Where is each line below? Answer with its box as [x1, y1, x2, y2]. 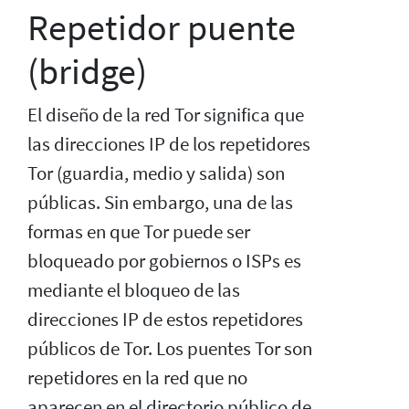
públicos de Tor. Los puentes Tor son [27, 336, 312, 361]
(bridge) [27, 47, 147, 94]
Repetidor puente [27, 4, 296, 50]
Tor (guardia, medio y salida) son [27, 161, 285, 185]
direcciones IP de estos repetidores [27, 307, 303, 331]
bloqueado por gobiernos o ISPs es [27, 248, 301, 273]
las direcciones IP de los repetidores [27, 131, 310, 156]
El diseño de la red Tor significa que [27, 102, 304, 127]
